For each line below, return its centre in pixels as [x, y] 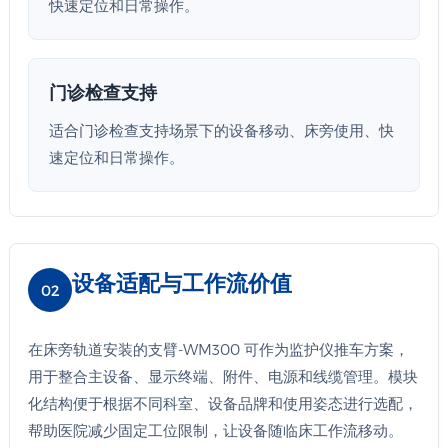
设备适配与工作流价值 [181, 282]
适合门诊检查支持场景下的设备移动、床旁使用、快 [221, 130]
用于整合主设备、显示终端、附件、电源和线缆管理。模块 [222, 376]
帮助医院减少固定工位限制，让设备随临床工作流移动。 [215, 430]
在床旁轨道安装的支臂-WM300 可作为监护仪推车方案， [218, 349]
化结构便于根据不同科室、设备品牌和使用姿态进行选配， [222, 403]
